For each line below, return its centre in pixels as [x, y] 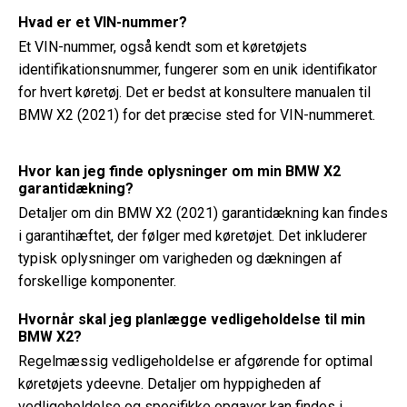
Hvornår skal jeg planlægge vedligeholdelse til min [192, 319]
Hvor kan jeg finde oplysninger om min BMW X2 [179, 171]
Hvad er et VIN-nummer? [103, 22]
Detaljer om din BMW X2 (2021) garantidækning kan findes [203, 213]
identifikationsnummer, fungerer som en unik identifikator [198, 69]
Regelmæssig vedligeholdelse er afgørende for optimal [195, 361]
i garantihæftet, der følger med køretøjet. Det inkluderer [193, 236]
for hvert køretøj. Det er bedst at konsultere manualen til [194, 92]
